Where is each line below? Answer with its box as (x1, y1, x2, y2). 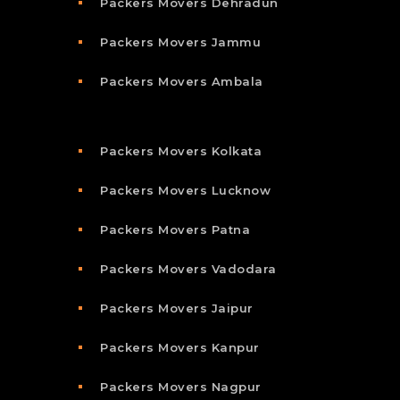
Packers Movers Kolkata (100, 143, 262, 158)
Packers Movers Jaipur (100, 300, 254, 315)
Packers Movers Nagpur (100, 379, 262, 394)
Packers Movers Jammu (100, 34, 261, 49)
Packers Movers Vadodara (100, 261, 277, 276)
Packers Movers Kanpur (100, 339, 260, 354)
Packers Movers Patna (100, 221, 250, 237)
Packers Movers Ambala (100, 73, 263, 88)
